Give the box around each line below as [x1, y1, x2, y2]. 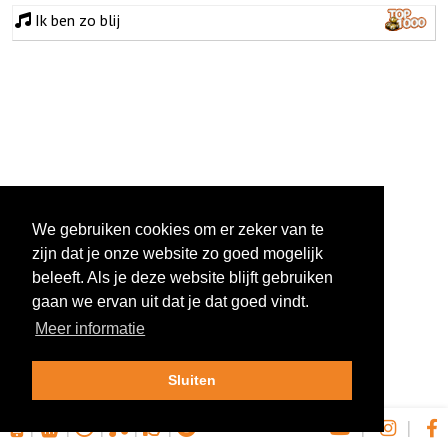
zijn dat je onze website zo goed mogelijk [32, 245, 323, 263]
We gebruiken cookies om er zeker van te [32, 221, 324, 239]
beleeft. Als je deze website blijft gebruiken [32, 269, 333, 287]
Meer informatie [35, 320, 146, 338]
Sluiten [168, 372, 216, 389]
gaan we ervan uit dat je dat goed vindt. [32, 293, 309, 311]
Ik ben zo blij [35, 9, 120, 30]
